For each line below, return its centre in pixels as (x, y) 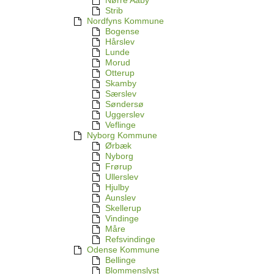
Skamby (121, 83)
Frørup (119, 167)
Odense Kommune (123, 250)
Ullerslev (122, 177)
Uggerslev (125, 115)
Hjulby (117, 187)
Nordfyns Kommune (125, 21)
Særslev (121, 94)
